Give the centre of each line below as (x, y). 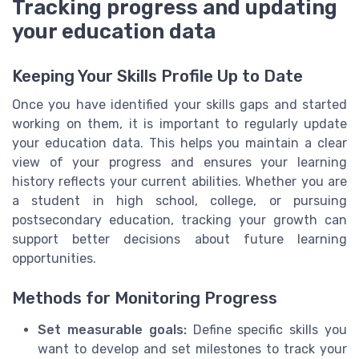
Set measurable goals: (112, 329)
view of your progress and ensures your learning (179, 163)
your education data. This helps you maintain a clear (179, 143)
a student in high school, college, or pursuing (179, 201)
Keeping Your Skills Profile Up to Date (157, 77)
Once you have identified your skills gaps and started (179, 105)
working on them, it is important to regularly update (179, 124)
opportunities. (54, 259)
